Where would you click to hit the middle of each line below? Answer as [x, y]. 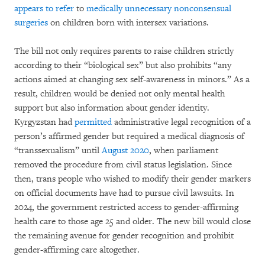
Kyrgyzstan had [44, 122]
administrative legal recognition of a [181, 122]
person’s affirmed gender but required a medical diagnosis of [129, 136]
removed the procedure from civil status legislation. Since [123, 164]
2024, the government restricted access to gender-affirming [126, 207]
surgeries [31, 22]
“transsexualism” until [58, 150]
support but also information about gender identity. [112, 108]
